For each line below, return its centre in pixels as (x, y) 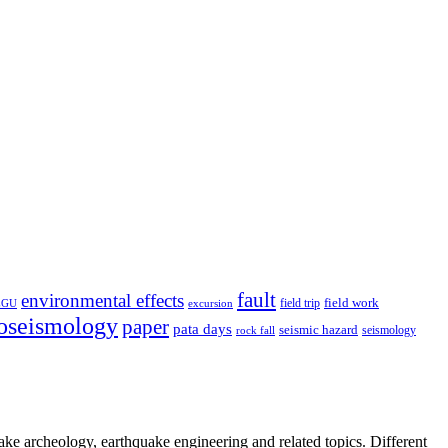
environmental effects (102, 300)
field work (351, 302)
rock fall (255, 329)
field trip (300, 302)
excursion (210, 302)
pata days (202, 328)
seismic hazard (318, 329)
